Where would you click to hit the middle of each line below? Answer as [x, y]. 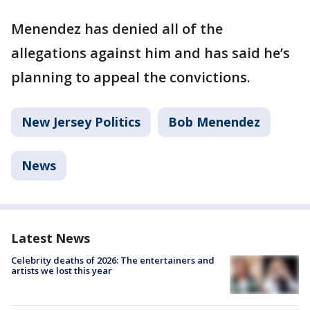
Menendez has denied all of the [117, 29]
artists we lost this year [62, 271]
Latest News [51, 238]
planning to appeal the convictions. [131, 77]
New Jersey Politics [81, 122]
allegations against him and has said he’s [151, 53]
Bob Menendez [214, 122]
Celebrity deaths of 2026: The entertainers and [113, 261]
